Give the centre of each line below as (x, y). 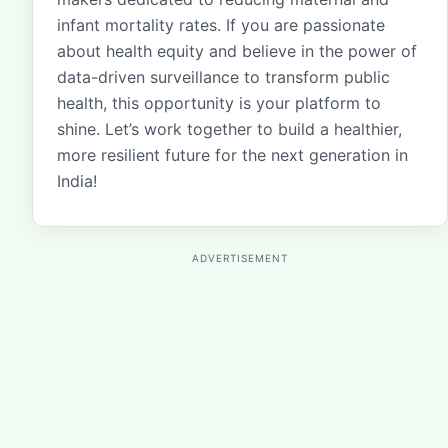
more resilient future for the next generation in (232, 155)
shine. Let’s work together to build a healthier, (229, 129)
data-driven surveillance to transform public (223, 77)
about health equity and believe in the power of (237, 51)
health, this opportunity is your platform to (219, 103)
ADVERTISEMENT (240, 258)
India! (77, 181)
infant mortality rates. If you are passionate (221, 25)
